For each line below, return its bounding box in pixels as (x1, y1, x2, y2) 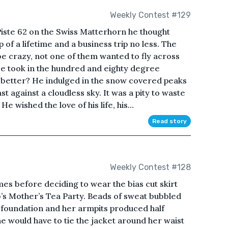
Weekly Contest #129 (109, 10, 191, 20)
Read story (152, 118, 187, 125)
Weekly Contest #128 (109, 162, 191, 172)
